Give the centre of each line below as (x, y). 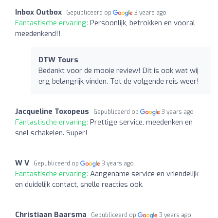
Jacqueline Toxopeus (52, 111)
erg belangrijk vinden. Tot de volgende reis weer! (119, 81)
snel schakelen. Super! (51, 133)
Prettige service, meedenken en (141, 122)
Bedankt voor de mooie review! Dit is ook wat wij (118, 70)
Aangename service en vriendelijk (144, 173)
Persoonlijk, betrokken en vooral (143, 23)
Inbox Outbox (38, 12)
